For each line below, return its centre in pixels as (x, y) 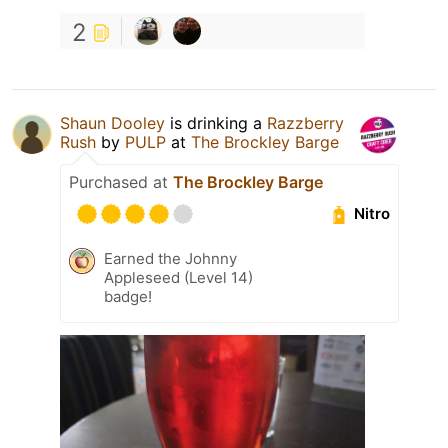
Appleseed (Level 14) (178, 277)
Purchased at (121, 181)
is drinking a (216, 122)
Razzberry (305, 122)
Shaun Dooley (112, 122)
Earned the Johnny (170, 258)
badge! (128, 296)
